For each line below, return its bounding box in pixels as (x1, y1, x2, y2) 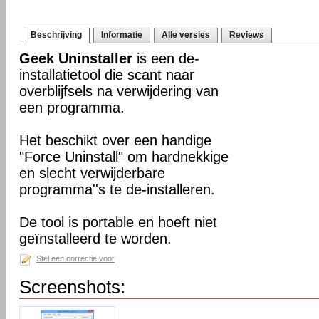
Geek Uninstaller (19, 51, 132, 66)
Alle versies (162, 30, 210, 40)
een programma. (19, 100, 125, 115)
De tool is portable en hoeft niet (19, 214, 217, 230)
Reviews (229, 30, 264, 40)
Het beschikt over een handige (19, 132, 211, 148)
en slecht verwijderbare (19, 165, 165, 181)
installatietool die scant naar (19, 67, 194, 83)
